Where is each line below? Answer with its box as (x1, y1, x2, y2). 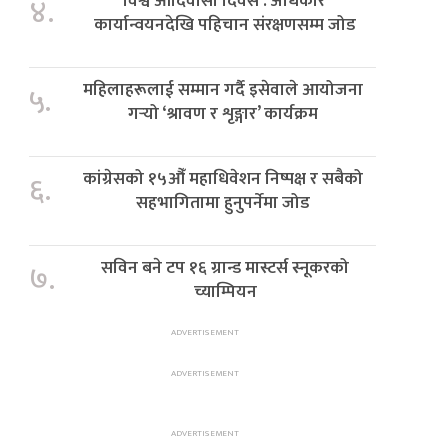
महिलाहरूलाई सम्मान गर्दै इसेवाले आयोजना (83, 75, 364, 105)
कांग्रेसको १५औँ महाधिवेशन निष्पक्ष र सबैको (83, 164, 364, 194)
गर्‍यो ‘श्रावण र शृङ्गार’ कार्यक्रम (128, 99, 319, 129)
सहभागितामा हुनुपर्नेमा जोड (136, 188, 311, 218)
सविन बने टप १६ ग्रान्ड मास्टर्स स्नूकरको (101, 253, 350, 283)
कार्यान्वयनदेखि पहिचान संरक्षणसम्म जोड (93, 10, 356, 40)
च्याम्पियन (193, 277, 257, 307)
